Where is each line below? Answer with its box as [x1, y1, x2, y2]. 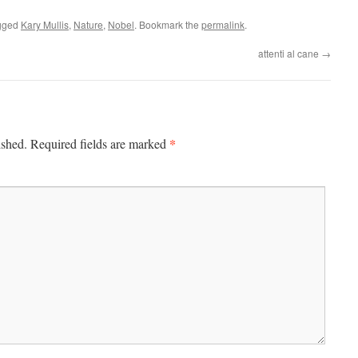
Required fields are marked [30, 135, 169, 152]
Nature [74, 18, 103, 31]
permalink [201, 18, 245, 31]
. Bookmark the [134, 18, 201, 31]
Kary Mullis [21, 18, 69, 31]
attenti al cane [258, 46, 321, 60]
